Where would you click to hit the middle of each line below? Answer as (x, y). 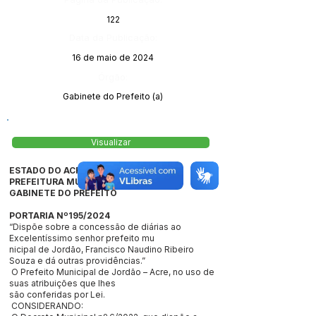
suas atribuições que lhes (63, 283)
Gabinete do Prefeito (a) (113, 96)
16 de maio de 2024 (113, 57)
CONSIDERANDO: (46, 306)
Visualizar (111, 142)
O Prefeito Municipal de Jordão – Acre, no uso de (112, 272)
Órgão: (113, 77)
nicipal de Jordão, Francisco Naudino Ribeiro (102, 249)
